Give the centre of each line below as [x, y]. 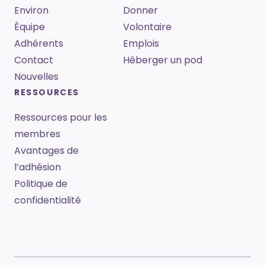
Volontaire [147, 27]
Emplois [141, 44]
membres [37, 134]
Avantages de [46, 151]
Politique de [41, 184]
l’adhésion [38, 167]
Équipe [30, 27]
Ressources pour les [61, 118]
